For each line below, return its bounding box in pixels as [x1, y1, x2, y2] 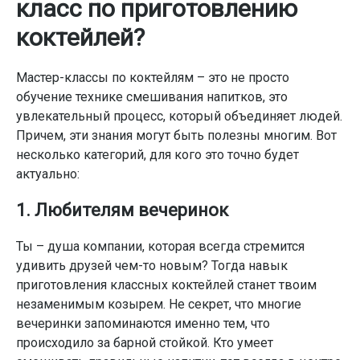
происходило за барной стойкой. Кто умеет [16, 335, 273, 350]
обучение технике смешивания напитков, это [16, 89, 288, 104]
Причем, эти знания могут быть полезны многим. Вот [16, 128, 337, 143]
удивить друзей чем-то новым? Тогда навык [16, 258, 288, 273]
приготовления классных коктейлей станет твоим [16, 277, 317, 292]
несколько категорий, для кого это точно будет [16, 147, 299, 162]
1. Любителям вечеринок [16, 200, 228, 220]
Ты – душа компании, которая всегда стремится [16, 239, 305, 254]
